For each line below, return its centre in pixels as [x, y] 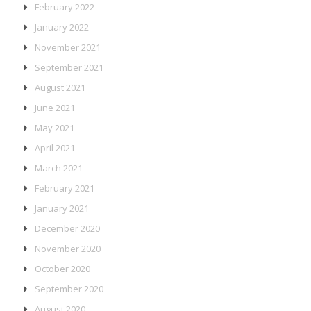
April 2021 [54, 148]
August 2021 [60, 87]
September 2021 [69, 67]
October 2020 [62, 268]
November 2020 [67, 248]
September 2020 [69, 288]
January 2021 [61, 208]
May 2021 [54, 127]
